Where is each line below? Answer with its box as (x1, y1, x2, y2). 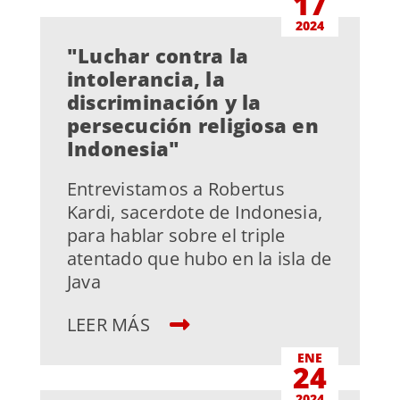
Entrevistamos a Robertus (66, 177, 285, 202)
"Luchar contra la (66, 42, 249, 70)
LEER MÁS (66, 312, 155, 337)
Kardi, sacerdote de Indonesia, (66, 200, 323, 225)
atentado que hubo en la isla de (66, 246, 332, 271)
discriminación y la (66, 88, 262, 116)
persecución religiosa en (66, 112, 319, 139)
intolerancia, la (66, 65, 225, 93)
